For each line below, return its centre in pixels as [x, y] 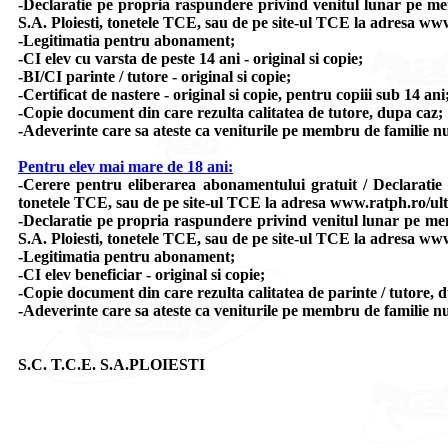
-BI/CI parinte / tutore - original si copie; [154, 76]
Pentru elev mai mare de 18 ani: [125, 166]
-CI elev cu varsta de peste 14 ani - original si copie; [190, 58]
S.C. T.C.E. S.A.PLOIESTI [111, 364]
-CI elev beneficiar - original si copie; [141, 274]
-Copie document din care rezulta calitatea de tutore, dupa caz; [230, 112]
